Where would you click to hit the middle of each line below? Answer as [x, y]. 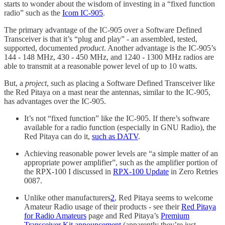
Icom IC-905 [83, 13]
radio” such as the [33, 13]
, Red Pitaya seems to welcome [164, 198]
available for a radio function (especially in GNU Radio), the [120, 127]
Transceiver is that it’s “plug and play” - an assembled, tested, [101, 39]
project [36, 83]
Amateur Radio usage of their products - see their [103, 207]
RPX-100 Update [141, 172]
